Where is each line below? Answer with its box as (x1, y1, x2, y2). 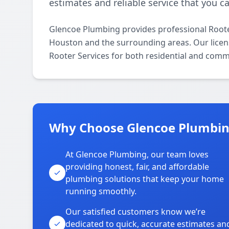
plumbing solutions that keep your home (65, 173, 224, 185)
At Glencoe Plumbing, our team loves (65, 149, 209, 160)
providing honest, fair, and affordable (65, 161, 209, 172)
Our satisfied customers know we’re (65, 206, 205, 217)
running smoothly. (65, 186, 136, 197)
